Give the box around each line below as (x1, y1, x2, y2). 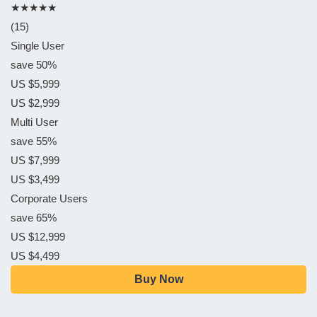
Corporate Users (11, 192, 88, 204)
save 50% (11, 59, 57, 71)
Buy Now (134, 273, 183, 285)
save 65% (11, 212, 57, 224)
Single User (11, 40, 64, 52)
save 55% (11, 135, 57, 147)
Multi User (11, 116, 58, 128)
